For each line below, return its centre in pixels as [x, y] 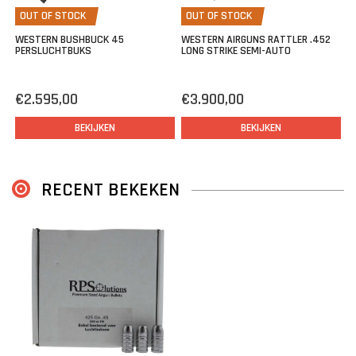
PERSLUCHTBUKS [53, 51]
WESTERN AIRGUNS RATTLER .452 [256, 40]
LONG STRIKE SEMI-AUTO [236, 51]
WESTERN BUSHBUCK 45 [70, 40]
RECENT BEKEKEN [110, 190]
